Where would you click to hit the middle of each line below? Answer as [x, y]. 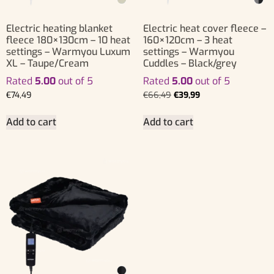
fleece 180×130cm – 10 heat [68, 40]
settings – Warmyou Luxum [68, 51]
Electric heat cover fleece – [205, 28]
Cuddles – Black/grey [190, 63]
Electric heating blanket [59, 28]
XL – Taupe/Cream [47, 63]
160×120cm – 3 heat [188, 40]
